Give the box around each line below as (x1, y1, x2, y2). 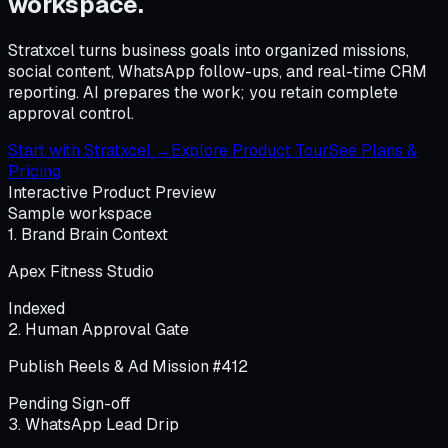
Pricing (8, 160, 61, 182)
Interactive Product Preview (8, 181, 216, 203)
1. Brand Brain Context (8, 223, 168, 245)
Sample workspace (8, 202, 152, 224)
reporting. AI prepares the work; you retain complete (8, 81, 398, 103)
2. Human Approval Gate (8, 318, 189, 340)
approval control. (8, 102, 134, 124)
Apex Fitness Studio (8, 260, 154, 282)
